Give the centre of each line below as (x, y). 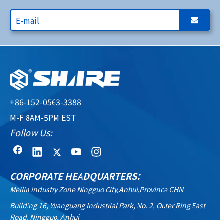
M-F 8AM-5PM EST (43, 117)
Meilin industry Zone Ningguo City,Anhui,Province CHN (96, 189)
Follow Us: (31, 132)
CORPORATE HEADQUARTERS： (78, 176)
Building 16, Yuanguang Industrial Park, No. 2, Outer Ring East (108, 205)
